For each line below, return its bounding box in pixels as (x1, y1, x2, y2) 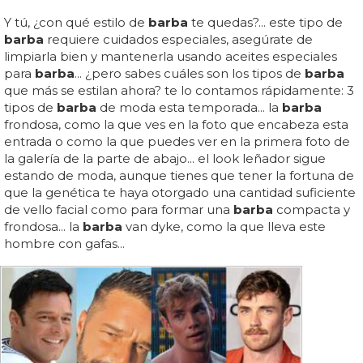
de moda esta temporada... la (96, 99, 282, 115)
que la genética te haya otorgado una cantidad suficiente (4, 184, 356, 200)
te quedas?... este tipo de (188, 14, 343, 30)
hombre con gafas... (4, 235, 125, 251)
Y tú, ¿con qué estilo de (4, 14, 148, 30)
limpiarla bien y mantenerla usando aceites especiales (4, 48, 337, 64)
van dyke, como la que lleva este (122, 218, 326, 234)
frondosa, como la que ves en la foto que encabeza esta (4, 116, 348, 132)
